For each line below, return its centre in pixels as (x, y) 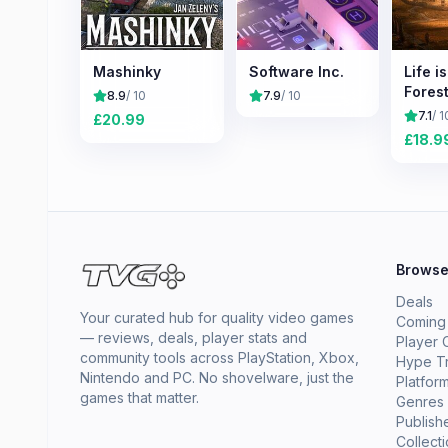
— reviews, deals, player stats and (193, 337)
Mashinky (127, 71)
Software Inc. (296, 71)
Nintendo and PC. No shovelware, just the (217, 377)
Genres (420, 401)
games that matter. (139, 397)
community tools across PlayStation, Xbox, (219, 357)
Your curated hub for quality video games (217, 317)
